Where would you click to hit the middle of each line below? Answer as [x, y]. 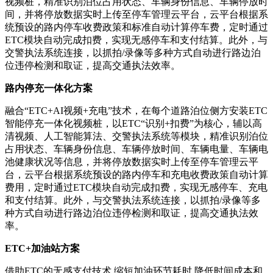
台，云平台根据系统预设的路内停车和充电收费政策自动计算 [136, 174]
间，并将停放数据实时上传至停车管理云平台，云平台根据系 [136, 14]
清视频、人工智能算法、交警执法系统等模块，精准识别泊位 [136, 136]
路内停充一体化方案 [49, 88]
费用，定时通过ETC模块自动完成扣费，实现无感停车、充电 [136, 187]
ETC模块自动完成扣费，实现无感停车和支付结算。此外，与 [136, 40]
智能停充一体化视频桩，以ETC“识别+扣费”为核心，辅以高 [133, 123]
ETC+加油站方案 [42, 248]
